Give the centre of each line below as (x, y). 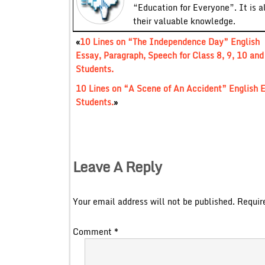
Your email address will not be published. (153, 201)
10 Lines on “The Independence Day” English (169, 41)
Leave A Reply (117, 166)
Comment (93, 231)
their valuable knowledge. (184, 21)
